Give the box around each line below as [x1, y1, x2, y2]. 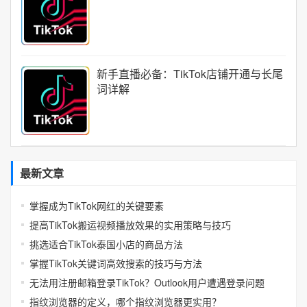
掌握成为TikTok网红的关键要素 [29, 199, 164, 212]
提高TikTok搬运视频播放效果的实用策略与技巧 [29, 218, 231, 232]
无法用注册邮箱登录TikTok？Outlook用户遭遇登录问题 [29, 275, 265, 289]
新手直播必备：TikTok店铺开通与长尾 [97, 66, 283, 82]
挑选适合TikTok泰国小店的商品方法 [29, 237, 183, 251]
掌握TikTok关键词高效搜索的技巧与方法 [29, 256, 202, 270]
